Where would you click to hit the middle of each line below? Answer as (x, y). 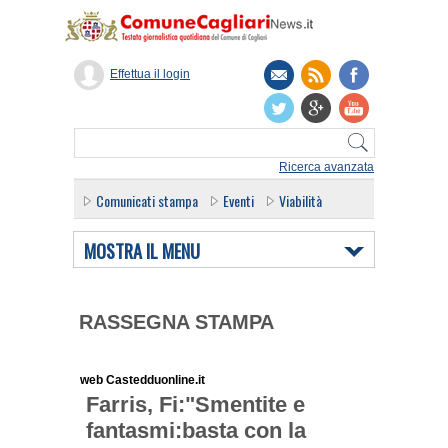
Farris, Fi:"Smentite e (195, 404)
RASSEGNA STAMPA (176, 322)
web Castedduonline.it (142, 380)
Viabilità (300, 200)
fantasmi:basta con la (195, 430)
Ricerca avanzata (326, 167)
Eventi (238, 200)
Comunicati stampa (147, 200)
